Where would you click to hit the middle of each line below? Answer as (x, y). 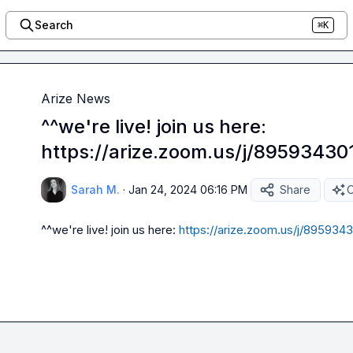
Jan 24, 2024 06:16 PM (188, 190)
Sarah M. (95, 190)
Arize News (76, 98)
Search (54, 25)
